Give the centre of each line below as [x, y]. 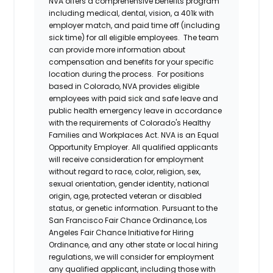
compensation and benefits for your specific [132, 62]
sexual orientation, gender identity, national [129, 183]
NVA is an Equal [190, 135]
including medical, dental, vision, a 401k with [132, 13]
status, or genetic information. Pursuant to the [133, 208]
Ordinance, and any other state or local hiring [134, 244]
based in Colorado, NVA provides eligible [124, 86]
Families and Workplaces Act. [104, 135]
